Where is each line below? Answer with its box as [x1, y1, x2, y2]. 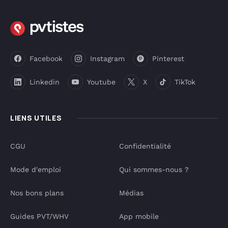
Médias [119, 189, 144, 197]
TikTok [175, 78, 195, 86]
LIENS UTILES [10, 113, 62, 123]
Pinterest [152, 54, 184, 63]
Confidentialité [119, 142, 171, 150]
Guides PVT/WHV [10, 212, 69, 220]
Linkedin [30, 78, 60, 86]
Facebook [30, 54, 63, 63]
